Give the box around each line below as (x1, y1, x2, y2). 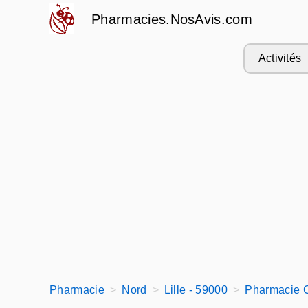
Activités (258, 52, 302, 64)
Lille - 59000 (164, 284, 228, 296)
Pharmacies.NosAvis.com (91, 12, 253, 27)
